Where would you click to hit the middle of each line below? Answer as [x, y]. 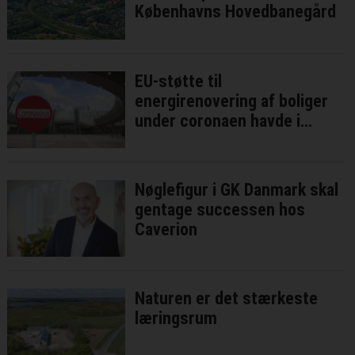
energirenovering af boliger [232, 101]
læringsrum [176, 318]
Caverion [166, 229]
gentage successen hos [220, 209]
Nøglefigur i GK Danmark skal [237, 189]
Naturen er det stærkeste [227, 298]
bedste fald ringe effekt [220, 140]
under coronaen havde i [218, 120]
